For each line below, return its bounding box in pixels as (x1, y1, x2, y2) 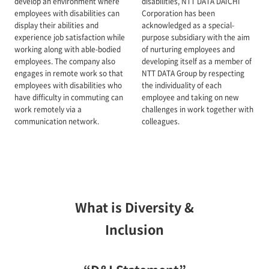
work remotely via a (14, 104, 82, 115)
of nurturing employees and (141, 44, 235, 55)
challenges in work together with (141, 104, 253, 115)
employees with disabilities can (14, 8, 119, 19)
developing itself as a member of (141, 56, 252, 67)
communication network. (14, 116, 99, 127)
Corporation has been (141, 8, 215, 19)
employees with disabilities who (14, 80, 122, 91)
